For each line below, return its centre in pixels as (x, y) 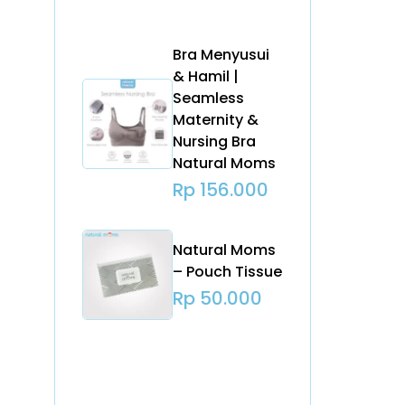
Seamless (209, 99)
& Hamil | (206, 77)
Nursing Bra (215, 142)
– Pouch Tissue (228, 271)
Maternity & (216, 120)
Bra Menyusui (221, 55)
